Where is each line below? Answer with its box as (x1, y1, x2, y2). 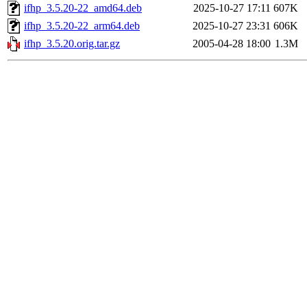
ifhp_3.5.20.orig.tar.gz (24, 38, 120, 50)
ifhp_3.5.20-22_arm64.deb (24, 20, 140, 32)
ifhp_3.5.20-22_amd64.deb (24, 2, 142, 14)
